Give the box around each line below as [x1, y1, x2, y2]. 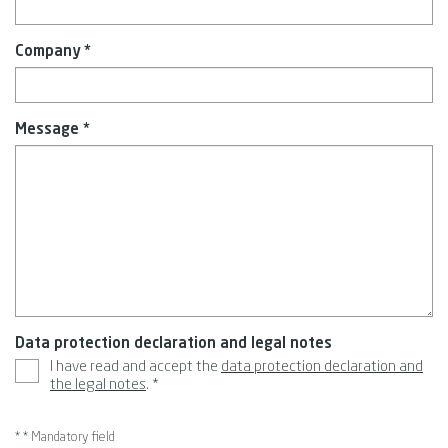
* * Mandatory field [15, 431, 115, 444]
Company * [15, 45, 91, 60]
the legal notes [50, 378, 146, 393]
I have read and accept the [50, 360, 221, 375]
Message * [15, 123, 90, 138]
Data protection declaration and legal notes [15, 337, 332, 352]
